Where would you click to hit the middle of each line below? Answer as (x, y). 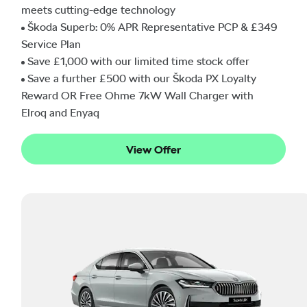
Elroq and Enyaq (60, 112)
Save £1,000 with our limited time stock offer (138, 61)
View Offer (153, 149)
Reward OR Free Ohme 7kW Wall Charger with (137, 95)
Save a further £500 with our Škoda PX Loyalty (142, 78)
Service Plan (51, 44)
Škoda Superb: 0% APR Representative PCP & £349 (152, 27)
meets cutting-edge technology (98, 10)
